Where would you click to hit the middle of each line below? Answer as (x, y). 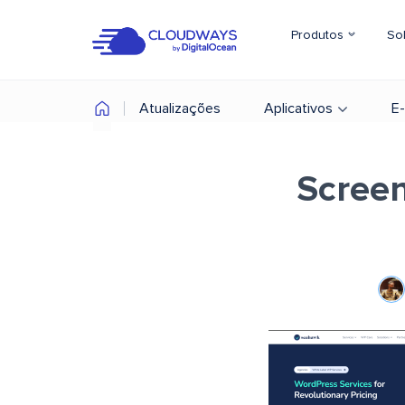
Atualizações (180, 108)
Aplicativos (298, 108)
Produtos (319, 35)
